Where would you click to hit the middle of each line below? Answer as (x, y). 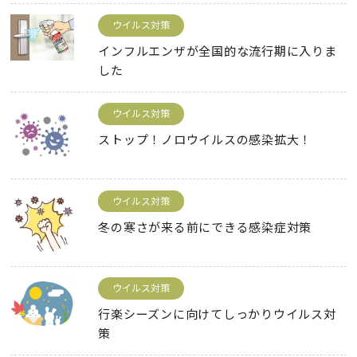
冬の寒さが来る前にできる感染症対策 (205, 226)
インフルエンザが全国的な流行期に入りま (218, 50)
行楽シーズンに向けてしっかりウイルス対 (217, 313)
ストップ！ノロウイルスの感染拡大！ (205, 139)
